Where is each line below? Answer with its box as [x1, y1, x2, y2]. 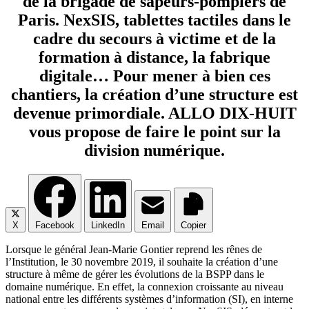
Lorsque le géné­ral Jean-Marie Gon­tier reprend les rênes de [6, 243, 262, 255]
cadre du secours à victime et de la [33, 29, 276, 48]
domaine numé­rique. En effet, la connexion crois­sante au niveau [6, 280, 283, 292]
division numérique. [84, 141, 225, 159]
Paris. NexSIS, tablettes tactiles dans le [18, 10, 291, 29]
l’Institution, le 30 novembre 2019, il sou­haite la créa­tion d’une [6, 255, 278, 268]
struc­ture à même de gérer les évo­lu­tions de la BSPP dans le [6, 268, 264, 280]
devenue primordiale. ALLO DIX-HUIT [12, 103, 297, 122]
